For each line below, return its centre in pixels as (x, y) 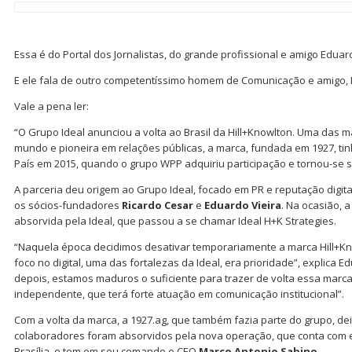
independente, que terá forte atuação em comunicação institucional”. (179, 293)
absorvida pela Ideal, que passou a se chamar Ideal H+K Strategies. (175, 220)
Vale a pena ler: (51, 106)
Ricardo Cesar (158, 205)
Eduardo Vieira (243, 205)
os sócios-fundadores (68, 205)
